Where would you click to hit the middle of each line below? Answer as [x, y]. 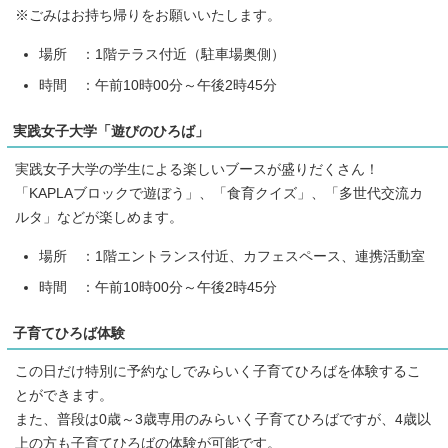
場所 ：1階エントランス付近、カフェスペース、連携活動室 [232, 257]
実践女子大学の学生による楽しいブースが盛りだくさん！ [197, 170]
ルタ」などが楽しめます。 [99, 218]
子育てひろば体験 [69, 334]
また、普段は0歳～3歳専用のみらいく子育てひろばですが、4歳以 [223, 420]
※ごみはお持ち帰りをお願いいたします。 [148, 16]
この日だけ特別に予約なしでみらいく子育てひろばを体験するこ [218, 372]
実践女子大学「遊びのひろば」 [111, 132]
